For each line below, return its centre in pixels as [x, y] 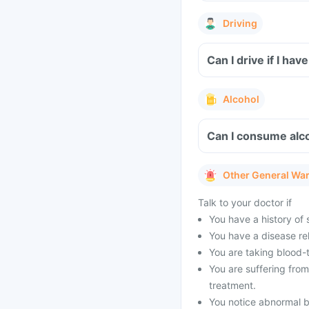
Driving [240, 23]
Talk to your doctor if [245, 202]
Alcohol [241, 99]
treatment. [232, 285]
